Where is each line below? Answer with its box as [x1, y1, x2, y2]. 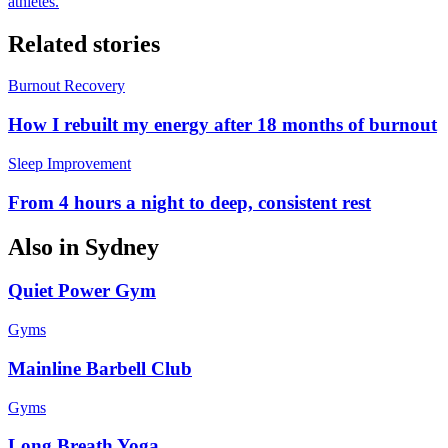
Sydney [85, 233, 159, 260]
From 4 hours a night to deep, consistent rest [8, 191, 371, 213]
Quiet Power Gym [8, 280, 156, 302]
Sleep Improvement [8, 154, 131, 172]
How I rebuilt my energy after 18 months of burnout [8, 114, 437, 136]
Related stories [8, 30, 160, 57]
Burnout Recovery [8, 77, 125, 95]
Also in [8, 233, 85, 260]
